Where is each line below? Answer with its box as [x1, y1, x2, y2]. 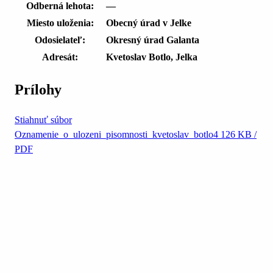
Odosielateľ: [35, 35, 85, 46]
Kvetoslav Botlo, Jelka [106, 52, 197, 63]
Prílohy [15, 81, 62, 97]
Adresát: [42, 52, 78, 63]
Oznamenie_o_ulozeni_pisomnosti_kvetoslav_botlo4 [15, 129, 218, 140]
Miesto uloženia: [26, 18, 94, 29]
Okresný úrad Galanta [106, 35, 199, 46]
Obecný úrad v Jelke [106, 18, 191, 29]
